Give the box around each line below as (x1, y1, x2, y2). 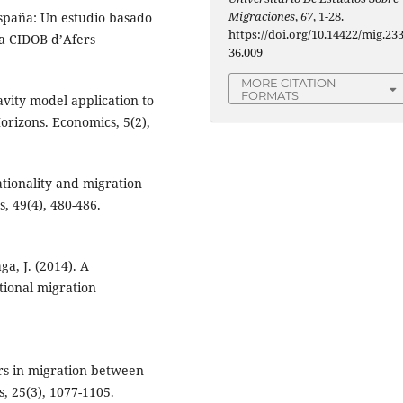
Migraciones (228, 8, 296, 25)
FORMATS (241, 88, 300, 103)
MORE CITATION (241, 76, 337, 91)
